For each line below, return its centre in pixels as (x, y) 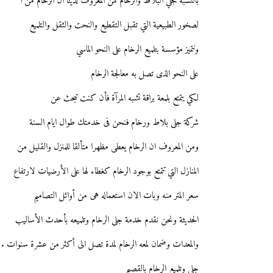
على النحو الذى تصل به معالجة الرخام (145, 74)
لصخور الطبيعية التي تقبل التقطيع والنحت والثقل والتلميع (114, 26)
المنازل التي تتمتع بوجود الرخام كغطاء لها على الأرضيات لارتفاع (106, 172)
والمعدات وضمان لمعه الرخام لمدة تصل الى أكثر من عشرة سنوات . (100, 245)
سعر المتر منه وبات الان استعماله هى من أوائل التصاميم (116, 196)
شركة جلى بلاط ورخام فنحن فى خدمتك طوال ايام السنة (114, 123)
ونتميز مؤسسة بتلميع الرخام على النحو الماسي (137, 50)
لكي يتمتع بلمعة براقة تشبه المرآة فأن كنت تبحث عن (125, 99)
